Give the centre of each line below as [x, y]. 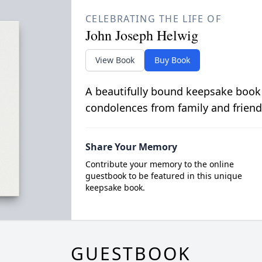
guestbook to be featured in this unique [163, 176]
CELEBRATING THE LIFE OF [153, 19]
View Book [115, 60]
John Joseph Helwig [142, 35]
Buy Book [172, 60]
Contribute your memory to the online [159, 164]
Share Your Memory [131, 147]
